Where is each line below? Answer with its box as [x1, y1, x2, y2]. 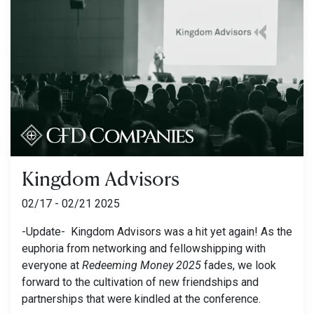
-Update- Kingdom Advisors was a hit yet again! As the [22, 224, 292, 238]
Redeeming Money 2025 [82, 258, 204, 272]
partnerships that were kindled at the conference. [22, 292, 264, 306]
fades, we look [204, 258, 276, 272]
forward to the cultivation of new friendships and [22, 275, 259, 289]
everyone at [22, 258, 82, 272]
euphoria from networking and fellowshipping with [22, 241, 266, 255]
